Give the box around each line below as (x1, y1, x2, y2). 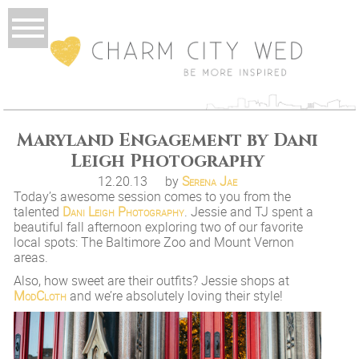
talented (14, 203, 63, 221)
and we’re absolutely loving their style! (67, 287, 284, 305)
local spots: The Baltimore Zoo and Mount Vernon (14, 233, 295, 252)
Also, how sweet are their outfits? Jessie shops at (14, 272, 290, 290)
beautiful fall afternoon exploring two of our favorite (14, 218, 304, 236)
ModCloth (14, 287, 67, 305)
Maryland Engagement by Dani (17, 129, 319, 153)
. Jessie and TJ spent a (184, 203, 314, 221)
